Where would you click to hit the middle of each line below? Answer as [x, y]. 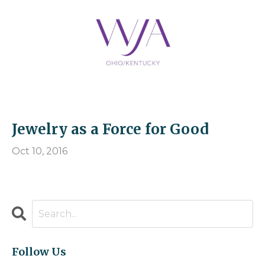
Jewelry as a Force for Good [110, 130]
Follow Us [39, 252]
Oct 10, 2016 [40, 151]
